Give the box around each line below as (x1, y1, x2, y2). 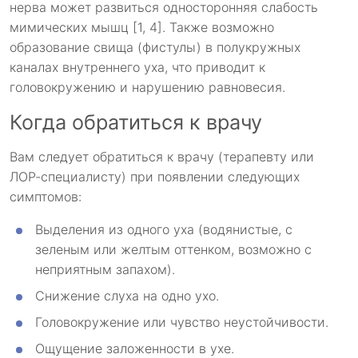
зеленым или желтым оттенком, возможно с (35, 241, 312, 258)
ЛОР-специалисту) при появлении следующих (10, 169, 300, 185)
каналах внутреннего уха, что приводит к (10, 59, 265, 76)
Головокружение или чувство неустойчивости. (35, 314, 328, 331)
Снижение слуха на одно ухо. (35, 288, 219, 304)
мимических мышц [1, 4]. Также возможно (10, 19, 274, 36)
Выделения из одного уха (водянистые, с (35, 221, 292, 238)
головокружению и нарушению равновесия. (10, 79, 285, 96)
